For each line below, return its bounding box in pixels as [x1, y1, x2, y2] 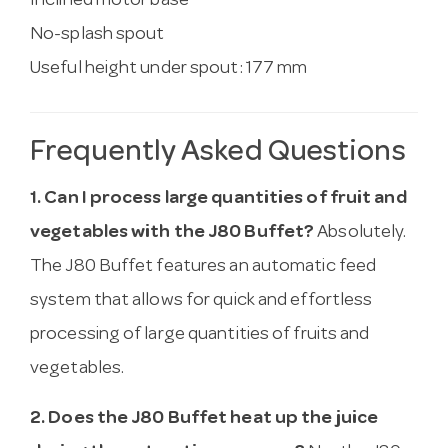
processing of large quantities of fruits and [30, 326, 370, 346]
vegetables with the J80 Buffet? [30, 224, 315, 244]
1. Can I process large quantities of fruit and [30, 190, 407, 210]
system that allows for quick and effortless [30, 292, 373, 312]
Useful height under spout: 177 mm [30, 59, 308, 79]
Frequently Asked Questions [30, 138, 406, 169]
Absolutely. [314, 224, 407, 244]
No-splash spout [30, 25, 165, 45]
